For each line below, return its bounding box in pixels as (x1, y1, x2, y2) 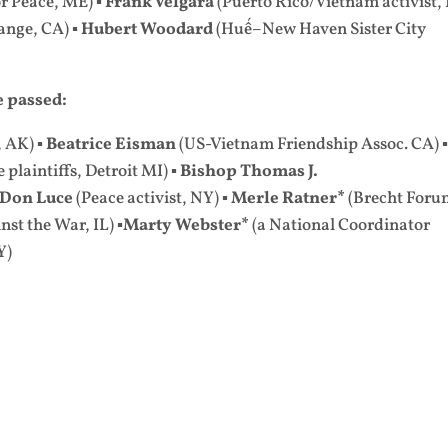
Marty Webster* (123, 214, 253, 237)
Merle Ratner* (231, 187, 346, 210)
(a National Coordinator (252, 214, 431, 237)
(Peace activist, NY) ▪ (73, 187, 232, 210)
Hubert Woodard (81, 18, 217, 41)
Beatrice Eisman (46, 133, 177, 156)
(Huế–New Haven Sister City (216, 18, 427, 41)
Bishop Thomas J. (180, 160, 319, 183)
